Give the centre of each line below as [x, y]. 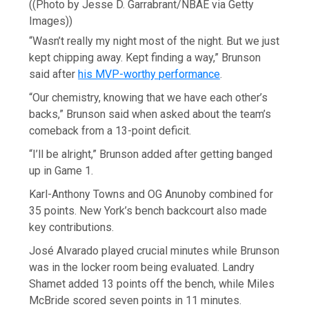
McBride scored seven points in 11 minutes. [136, 300]
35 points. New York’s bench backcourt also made [148, 210]
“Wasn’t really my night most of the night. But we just [154, 41]
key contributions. [72, 227]
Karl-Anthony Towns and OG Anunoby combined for [151, 194]
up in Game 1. [61, 170]
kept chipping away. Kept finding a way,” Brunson [145, 57]
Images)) [51, 21]
